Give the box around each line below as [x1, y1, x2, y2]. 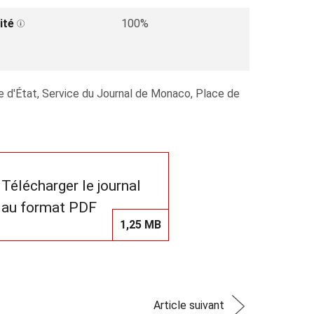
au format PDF [1, 198, 97, 216]
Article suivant [153, 298, 224, 312]
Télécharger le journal [1, 177, 141, 194]
